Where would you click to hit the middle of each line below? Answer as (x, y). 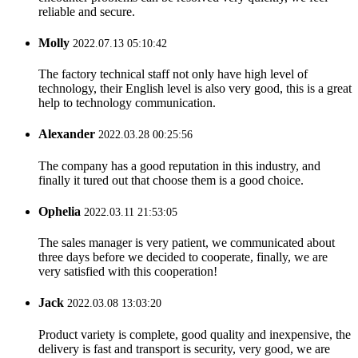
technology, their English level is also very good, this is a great (195, 89)
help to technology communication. (127, 103)
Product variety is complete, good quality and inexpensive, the (195, 334)
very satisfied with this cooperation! (128, 272)
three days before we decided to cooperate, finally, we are (183, 257)
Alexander (67, 134)
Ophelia (60, 211)
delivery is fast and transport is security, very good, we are (184, 348)
